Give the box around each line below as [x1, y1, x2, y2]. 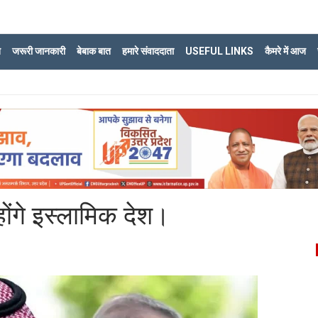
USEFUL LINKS [185, 45, 253, 57]
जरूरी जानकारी [12, 45, 65, 57]
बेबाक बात [77, 45, 111, 57]
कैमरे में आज [265, 45, 306, 57]
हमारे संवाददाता [122, 45, 174, 57]
